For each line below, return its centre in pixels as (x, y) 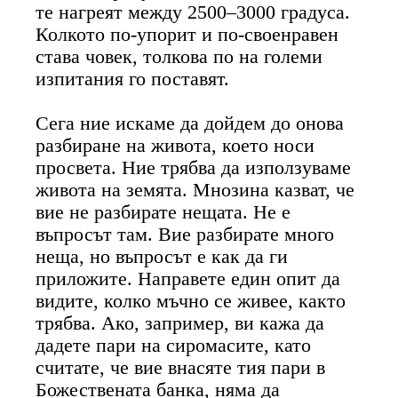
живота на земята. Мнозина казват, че (195, 190)
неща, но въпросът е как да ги (162, 256)
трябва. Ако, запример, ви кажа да (180, 323)
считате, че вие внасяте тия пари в (181, 367)
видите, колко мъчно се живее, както (191, 301)
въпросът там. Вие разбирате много (185, 234)
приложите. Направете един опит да (188, 279)
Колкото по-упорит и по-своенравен (187, 34)
